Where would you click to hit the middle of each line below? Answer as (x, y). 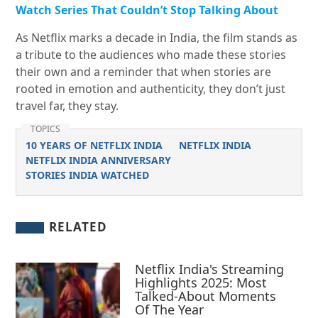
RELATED (78, 227)
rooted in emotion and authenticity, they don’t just (151, 89)
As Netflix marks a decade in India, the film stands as (157, 38)
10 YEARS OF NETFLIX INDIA (94, 146)
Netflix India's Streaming (210, 269)
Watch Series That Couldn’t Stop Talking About (147, 10)
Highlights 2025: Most (201, 282)
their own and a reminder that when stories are (144, 72)
